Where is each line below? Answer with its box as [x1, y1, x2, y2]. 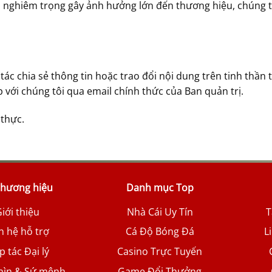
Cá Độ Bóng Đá [125, 225, 194, 239]
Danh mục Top [126, 180, 194, 194]
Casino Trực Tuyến [117, 245, 203, 259]
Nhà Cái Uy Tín [126, 205, 193, 219]
